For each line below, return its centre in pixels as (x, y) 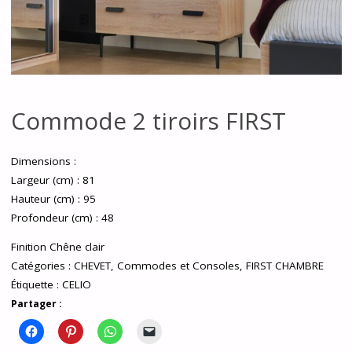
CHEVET (92, 266)
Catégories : (42, 266)
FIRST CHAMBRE (284, 266)
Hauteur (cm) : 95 (53, 198)
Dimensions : (43, 161)
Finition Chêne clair (57, 247)
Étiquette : (36, 285)
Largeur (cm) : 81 (53, 180)
